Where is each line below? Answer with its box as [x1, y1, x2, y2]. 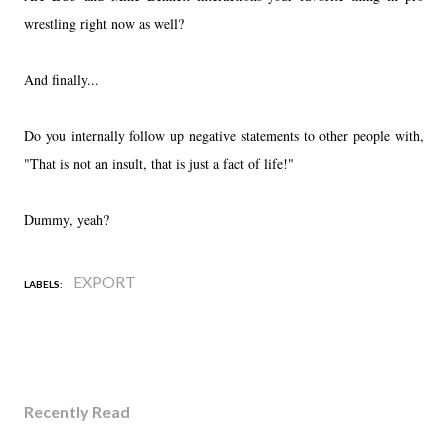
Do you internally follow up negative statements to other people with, [24, 125, 424, 145]
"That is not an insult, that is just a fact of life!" [24, 153, 294, 173]
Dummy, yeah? [24, 209, 114, 229]
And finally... [24, 69, 99, 89]
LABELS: [24, 277, 63, 290]
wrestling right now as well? [24, 13, 189, 33]
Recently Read [24, 401, 130, 421]
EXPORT [73, 271, 136, 291]
